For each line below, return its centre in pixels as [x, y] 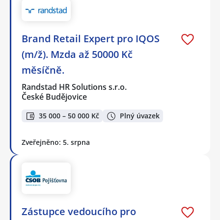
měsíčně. [43, 70]
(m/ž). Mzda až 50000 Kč [77, 54]
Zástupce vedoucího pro [79, 211]
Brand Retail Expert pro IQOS [91, 38]
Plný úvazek [140, 116]
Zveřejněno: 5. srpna [56, 142]
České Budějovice [54, 96]
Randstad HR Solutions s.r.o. [75, 87]
